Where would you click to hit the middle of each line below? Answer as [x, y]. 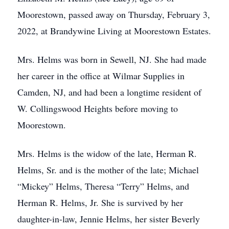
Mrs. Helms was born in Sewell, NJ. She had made [112, 59]
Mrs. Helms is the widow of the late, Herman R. [107, 153]
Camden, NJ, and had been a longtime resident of [109, 92]
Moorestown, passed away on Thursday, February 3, [114, 14]
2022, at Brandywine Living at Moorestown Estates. [114, 31]
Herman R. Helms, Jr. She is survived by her [100, 202]
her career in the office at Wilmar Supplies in [101, 76]
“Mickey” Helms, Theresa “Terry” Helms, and [103, 186]
